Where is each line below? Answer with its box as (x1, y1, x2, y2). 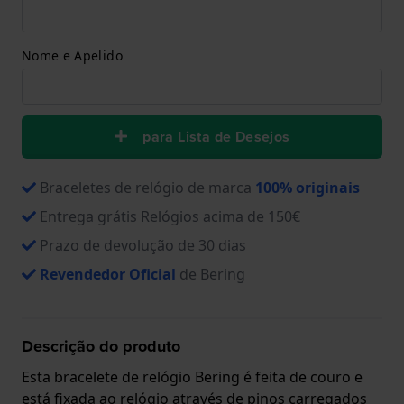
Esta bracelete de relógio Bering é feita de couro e (22, 366, 363, 387)
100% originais (255, 177, 360, 197)
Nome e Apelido (22, 46, 123, 64)
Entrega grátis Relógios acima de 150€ (40, 206, 300, 226)
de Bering (176, 263, 245, 284)
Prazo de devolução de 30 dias (40, 234, 246, 255)
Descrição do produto (22, 334, 180, 358)
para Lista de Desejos (142, 125, 290, 147)
